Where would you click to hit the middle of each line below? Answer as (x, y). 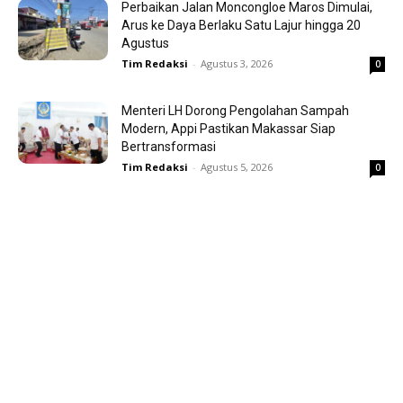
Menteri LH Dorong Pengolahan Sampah (235, 111)
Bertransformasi (169, 147)
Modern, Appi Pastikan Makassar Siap (228, 129)
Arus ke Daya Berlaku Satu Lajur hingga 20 (241, 26)
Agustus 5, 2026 (237, 167)
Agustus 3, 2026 (237, 64)
